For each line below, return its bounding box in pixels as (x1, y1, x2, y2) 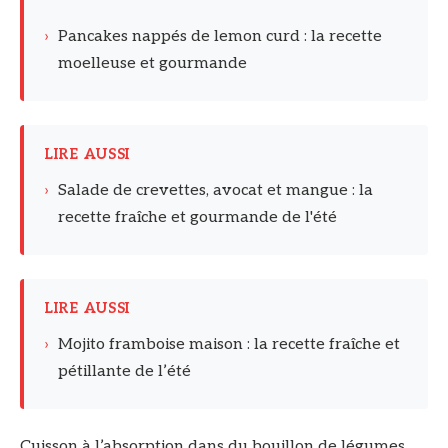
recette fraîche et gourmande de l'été (58, 207, 337, 227)
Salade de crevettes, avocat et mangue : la (58, 180, 373, 200)
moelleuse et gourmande (58, 53, 247, 73)
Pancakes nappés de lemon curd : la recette (58, 26, 382, 46)
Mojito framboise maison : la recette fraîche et (58, 334, 400, 354)
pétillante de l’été (58, 361, 191, 381)
